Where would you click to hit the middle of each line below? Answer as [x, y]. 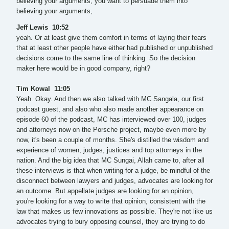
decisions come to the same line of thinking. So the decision [106, 59]
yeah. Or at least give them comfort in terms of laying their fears [111, 38]
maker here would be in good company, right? [83, 69]
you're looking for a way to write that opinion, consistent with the [111, 202]
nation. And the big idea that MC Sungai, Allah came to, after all [110, 161]
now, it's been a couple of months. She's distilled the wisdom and [112, 140]
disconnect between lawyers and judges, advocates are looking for [114, 181]
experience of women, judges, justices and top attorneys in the [109, 151]
